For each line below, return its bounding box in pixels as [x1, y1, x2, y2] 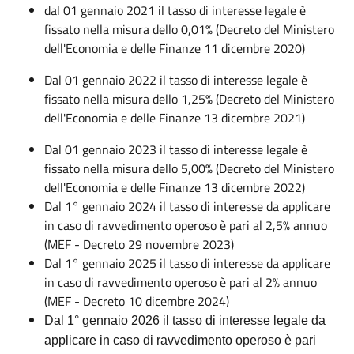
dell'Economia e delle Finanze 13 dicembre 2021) [44, 107, 333, 127]
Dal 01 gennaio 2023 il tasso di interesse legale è [44, 139, 307, 159]
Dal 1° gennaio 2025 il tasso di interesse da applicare [44, 253, 330, 273]
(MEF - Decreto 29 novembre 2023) [44, 234, 234, 254]
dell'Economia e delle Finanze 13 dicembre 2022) [44, 177, 305, 197]
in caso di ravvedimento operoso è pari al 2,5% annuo [44, 215, 327, 235]
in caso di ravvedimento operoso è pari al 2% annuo [44, 272, 317, 292]
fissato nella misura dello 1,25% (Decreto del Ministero [44, 88, 334, 108]
